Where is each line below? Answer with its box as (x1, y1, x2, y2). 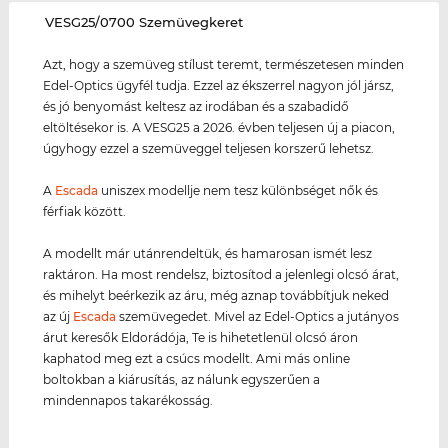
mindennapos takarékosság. (43, 392, 214, 408)
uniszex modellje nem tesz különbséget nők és (98, 182, 379, 198)
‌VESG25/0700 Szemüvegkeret (45, 13, 244, 30)
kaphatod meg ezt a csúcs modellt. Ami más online (43, 350, 351, 366)
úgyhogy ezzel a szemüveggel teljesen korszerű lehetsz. (43, 140, 375, 156)
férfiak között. (43, 203, 127, 219)
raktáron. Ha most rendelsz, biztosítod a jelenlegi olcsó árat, (43, 266, 400, 282)
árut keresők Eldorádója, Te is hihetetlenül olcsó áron (43, 329, 359, 345)
